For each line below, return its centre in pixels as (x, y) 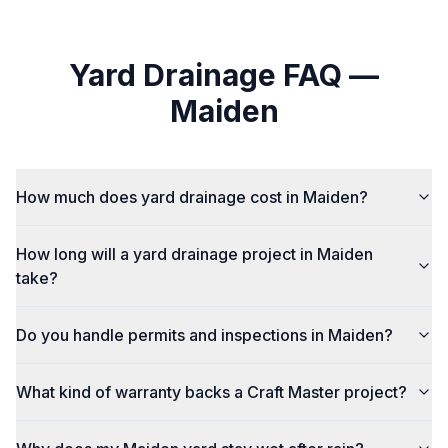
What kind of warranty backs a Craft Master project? (211, 392)
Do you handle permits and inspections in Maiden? (204, 335)
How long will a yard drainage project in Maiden (194, 254)
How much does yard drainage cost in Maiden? (192, 197)
